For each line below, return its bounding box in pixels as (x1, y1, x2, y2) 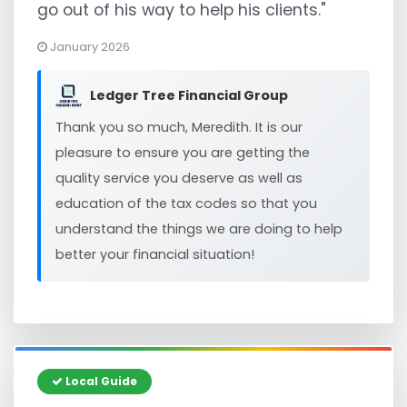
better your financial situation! (55, 245, 254, 263)
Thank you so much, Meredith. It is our (55, 118, 303, 136)
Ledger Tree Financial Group (90, 86, 289, 104)
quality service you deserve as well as (55, 169, 303, 187)
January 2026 (47, 39, 130, 55)
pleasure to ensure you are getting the (55, 144, 310, 162)
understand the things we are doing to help (55, 220, 342, 238)
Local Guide (63, 373, 137, 389)
